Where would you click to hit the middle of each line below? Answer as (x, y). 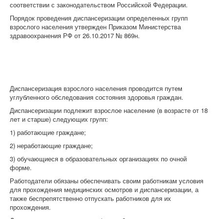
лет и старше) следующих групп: (59, 119)
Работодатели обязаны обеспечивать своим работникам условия (107, 181)
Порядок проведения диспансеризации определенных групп (99, 18)
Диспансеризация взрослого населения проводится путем (96, 88)
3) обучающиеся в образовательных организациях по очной (98, 159)
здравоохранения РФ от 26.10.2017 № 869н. (75, 35)
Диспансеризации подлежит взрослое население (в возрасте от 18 (109, 110)
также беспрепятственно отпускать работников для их (90, 198)
